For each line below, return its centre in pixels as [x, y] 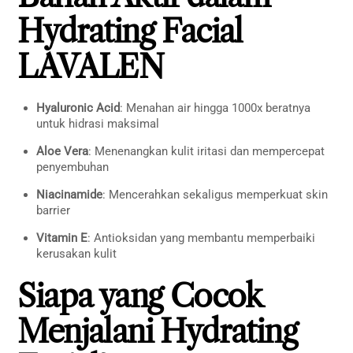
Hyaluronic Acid [78, 108]
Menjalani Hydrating [158, 331]
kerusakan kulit [77, 253]
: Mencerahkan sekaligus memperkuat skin [216, 194]
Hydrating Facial [130, 31]
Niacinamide [70, 194]
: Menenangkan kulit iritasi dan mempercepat [207, 151]
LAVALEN [91, 66]
